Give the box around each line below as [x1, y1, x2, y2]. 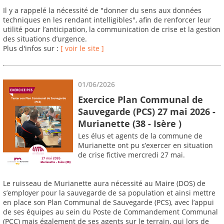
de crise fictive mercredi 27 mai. [78, 150, 185, 160]
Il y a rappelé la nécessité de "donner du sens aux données [3, 5, 201, 15]
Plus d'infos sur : [3, 43, 60, 53]
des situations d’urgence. [3, 34, 87, 44]
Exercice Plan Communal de [78, 93, 203, 105]
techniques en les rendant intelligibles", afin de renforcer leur [3, 15, 211, 25]
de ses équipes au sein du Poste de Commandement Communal [3, 207, 218, 217]
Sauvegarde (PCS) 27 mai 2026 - [78, 105, 215, 117]
